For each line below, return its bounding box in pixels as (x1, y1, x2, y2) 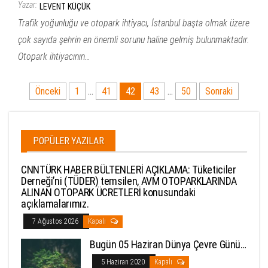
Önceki (35, 85, 60, 97)
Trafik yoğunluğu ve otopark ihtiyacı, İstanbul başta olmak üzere (18, 17, 249, 29)
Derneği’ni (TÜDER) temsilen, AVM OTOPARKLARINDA (21, 174, 237, 187)
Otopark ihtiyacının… (18, 50, 90, 62)
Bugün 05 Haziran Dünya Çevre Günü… (90, 237, 246, 251)
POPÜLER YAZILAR (33, 135, 104, 147)
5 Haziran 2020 (101, 257, 147, 266)
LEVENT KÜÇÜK (39, 1, 90, 11)
